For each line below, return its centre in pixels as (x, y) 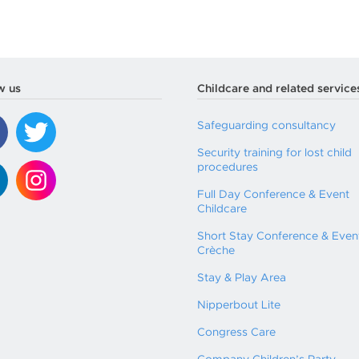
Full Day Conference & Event (273, 195)
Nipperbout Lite (239, 305)
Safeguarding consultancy (266, 126)
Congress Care (236, 333)
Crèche (216, 251)
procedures (228, 167)
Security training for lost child (274, 153)
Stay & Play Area (242, 278)
